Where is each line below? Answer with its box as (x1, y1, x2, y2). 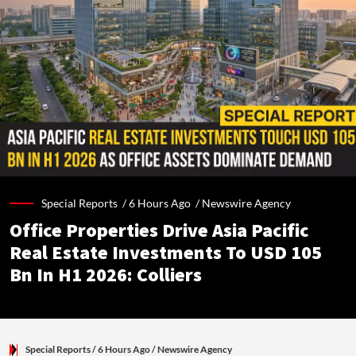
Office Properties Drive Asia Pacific (10, 219, 309, 243)
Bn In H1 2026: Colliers (10, 264, 202, 288)
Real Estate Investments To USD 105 (10, 242, 322, 265)
